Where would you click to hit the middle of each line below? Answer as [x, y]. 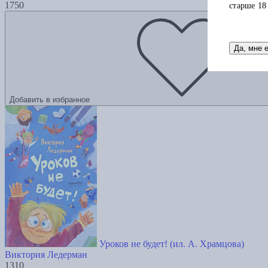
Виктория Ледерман [46, 255]
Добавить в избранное [50, 100]
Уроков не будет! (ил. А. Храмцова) [172, 244]
